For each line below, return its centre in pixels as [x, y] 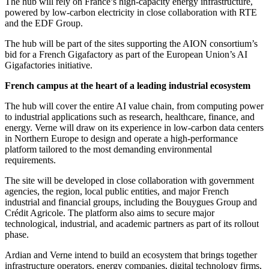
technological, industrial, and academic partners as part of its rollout [132, 223]
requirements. [30, 160]
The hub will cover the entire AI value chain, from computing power [134, 106]
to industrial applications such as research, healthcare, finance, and [130, 116]
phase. [17, 234]
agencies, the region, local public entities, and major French [117, 191]
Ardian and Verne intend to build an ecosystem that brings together [131, 255]
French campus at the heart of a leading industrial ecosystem [128, 85]
